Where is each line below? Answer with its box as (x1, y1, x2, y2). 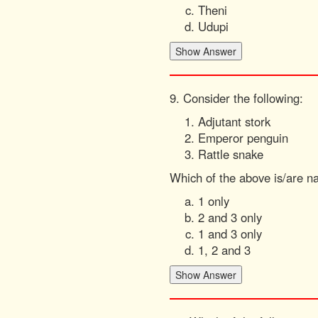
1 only (198, 192, 229, 209)
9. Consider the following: (170, 89, 303, 106)
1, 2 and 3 (198, 241, 251, 258)
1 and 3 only (198, 225, 262, 242)
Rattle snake (198, 146, 263, 163)
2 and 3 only (198, 209, 262, 226)
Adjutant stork (198, 113, 270, 130)
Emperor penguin (198, 129, 288, 146)
